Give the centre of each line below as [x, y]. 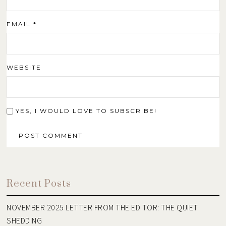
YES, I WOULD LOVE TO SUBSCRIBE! [85, 111]
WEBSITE [24, 67]
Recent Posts [39, 184]
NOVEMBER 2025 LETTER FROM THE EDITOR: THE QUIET [102, 208]
